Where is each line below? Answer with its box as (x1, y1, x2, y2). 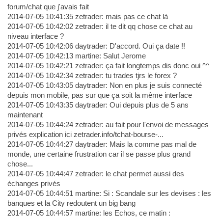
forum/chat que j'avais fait (7, 2, 89, 11)
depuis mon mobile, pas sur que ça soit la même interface (7, 91, 192, 100)
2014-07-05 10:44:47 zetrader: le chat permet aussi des (7, 169, 184, 178)
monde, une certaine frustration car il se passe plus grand (7, 150, 191, 159)
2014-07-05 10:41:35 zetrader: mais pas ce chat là (7, 12, 168, 21)
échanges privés (7, 179, 60, 188)
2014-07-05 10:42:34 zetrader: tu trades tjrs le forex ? (7, 71, 177, 80)
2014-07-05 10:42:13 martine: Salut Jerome (7, 52, 146, 60)
